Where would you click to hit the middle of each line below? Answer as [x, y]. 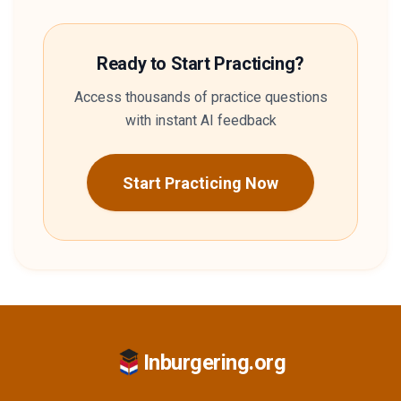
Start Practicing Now [200, 183]
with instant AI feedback [200, 120]
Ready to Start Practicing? [200, 64]
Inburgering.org [214, 362]
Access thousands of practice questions [200, 97]
